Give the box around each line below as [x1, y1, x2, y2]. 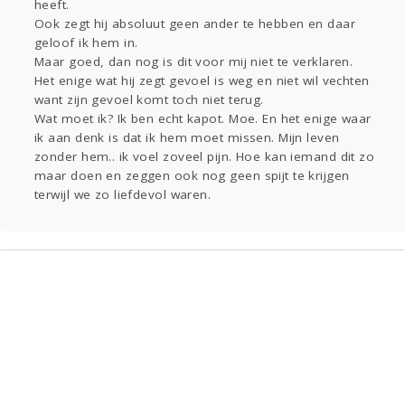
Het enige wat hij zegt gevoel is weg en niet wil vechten [34, 72, 370, 89]
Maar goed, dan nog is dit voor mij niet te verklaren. [34, 53, 353, 71]
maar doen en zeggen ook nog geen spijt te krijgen [34, 167, 350, 184]
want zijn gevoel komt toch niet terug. [34, 91, 264, 108]
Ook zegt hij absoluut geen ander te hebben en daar [34, 15, 356, 33]
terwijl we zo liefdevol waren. [34, 186, 212, 203]
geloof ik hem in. [34, 34, 138, 52]
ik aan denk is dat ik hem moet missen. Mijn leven [34, 129, 340, 146]
